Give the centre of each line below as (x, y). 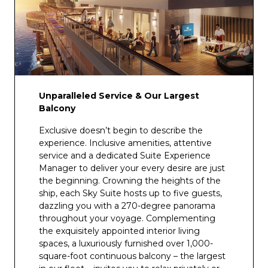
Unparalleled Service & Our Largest (119, 96)
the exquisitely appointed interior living (119, 231)
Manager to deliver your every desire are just (132, 168)
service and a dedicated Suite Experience (125, 156)
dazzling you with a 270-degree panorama (127, 206)
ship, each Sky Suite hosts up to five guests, (130, 193)
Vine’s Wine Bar (84, 10)
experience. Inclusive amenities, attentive (125, 143)
